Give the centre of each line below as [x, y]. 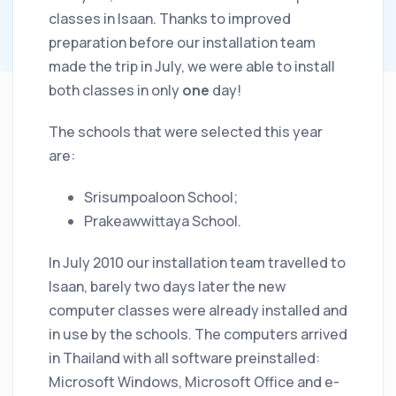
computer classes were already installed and [198, 310]
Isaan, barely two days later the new [167, 286]
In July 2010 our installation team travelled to [197, 263]
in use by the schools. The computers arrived [198, 334]
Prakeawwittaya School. [163, 221]
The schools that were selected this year [186, 132]
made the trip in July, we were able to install [192, 66]
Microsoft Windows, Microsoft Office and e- [194, 382]
